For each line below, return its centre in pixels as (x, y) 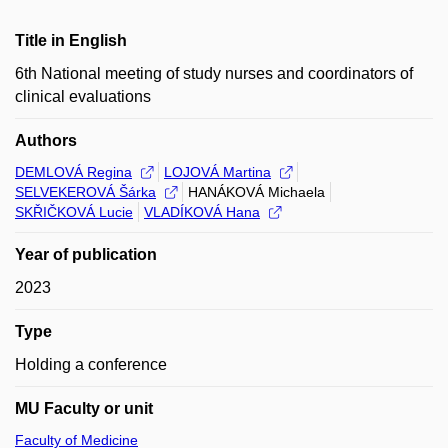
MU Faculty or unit (84, 408)
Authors (46, 140)
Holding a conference (91, 364)
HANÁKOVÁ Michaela (256, 192)
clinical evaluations (83, 96)
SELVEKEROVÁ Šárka (85, 192)
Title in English (71, 40)
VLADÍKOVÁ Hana (202, 212)
